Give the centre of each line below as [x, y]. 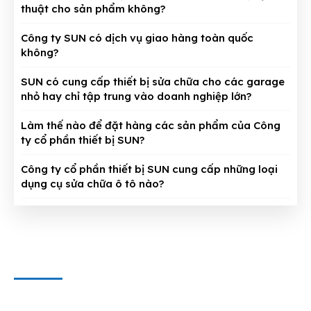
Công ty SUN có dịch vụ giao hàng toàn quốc [137, 38]
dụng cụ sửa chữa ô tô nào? [92, 184]
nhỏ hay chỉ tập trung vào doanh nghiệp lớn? [136, 96]
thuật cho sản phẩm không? [93, 9]
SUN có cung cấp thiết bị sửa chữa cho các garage [153, 82]
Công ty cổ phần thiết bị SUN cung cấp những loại [149, 169]
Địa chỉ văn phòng [60, 298]
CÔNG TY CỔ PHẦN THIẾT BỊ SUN [136, 260]
